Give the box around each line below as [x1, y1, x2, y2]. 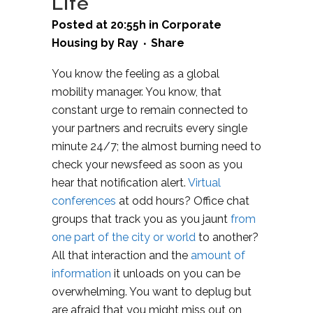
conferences [52, 194, 116, 208]
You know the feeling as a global [52, 67, 219, 81]
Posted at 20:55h [52, 18, 146, 32]
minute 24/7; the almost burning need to [52, 140, 261, 154]
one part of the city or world [52, 231, 196, 245]
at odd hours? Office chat [116, 194, 249, 208]
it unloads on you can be [111, 267, 240, 281]
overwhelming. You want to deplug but [52, 285, 252, 299]
